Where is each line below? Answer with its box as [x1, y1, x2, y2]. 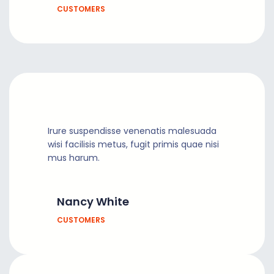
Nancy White [57, 193, 129, 209]
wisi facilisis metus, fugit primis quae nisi [48, 138, 219, 150]
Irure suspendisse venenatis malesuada [48, 124, 217, 137]
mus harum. [48, 151, 100, 164]
